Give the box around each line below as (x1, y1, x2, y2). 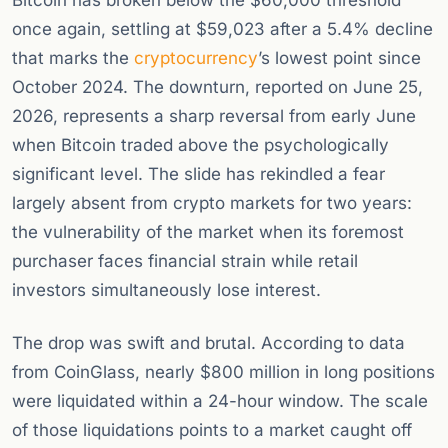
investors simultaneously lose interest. (12, 280, 321, 301)
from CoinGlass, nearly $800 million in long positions (12, 362, 435, 383)
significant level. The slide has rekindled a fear (12, 164, 385, 185)
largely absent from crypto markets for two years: (12, 193, 412, 214)
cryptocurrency (134, 48, 258, 69)
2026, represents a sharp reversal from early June (12, 106, 416, 127)
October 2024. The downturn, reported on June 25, (12, 77, 423, 98)
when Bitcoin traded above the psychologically (12, 135, 389, 156)
